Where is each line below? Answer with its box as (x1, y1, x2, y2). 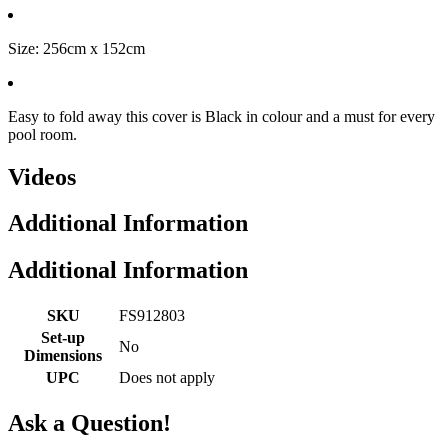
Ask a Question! (8, 410, 171, 437)
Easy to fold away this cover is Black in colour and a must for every (8, 107, 435, 125)
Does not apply (119, 369, 215, 387)
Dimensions (24, 347, 102, 365)
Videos (8, 163, 76, 190)
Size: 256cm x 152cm (8, 39, 145, 57)
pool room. (8, 125, 77, 143)
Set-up (41, 329, 85, 347)
